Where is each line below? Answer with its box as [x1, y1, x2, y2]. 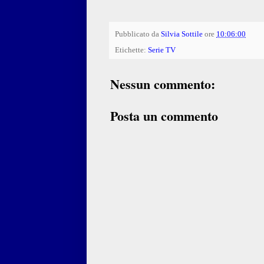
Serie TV [148, 45, 176, 54]
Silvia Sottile [161, 29, 203, 38]
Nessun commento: [110, 74, 215, 94]
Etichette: [115, 45, 148, 54]
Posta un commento [110, 105, 218, 126]
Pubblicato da [115, 29, 161, 38]
